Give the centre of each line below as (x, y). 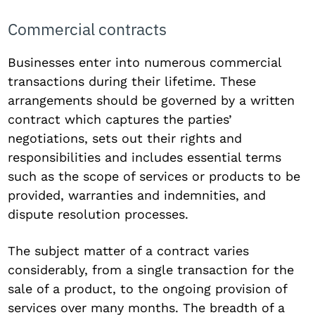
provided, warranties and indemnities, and (137, 195)
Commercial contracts (88, 28)
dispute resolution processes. (98, 214)
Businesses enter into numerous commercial (145, 62)
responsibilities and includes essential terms (145, 157)
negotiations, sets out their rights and (125, 138)
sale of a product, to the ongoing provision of (148, 288)
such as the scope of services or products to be (154, 176)
